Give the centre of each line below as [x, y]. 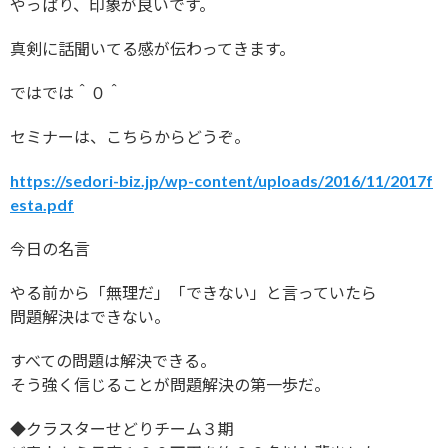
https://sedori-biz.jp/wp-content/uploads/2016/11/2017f [221, 181]
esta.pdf [42, 205]
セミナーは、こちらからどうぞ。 [130, 137]
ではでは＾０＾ [66, 93]
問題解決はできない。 [90, 317]
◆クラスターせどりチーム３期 [122, 429]
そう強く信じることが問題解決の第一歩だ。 [170, 385]
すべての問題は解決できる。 [113, 361]
